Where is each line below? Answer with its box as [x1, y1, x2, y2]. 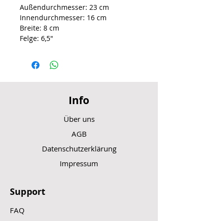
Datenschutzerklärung [41, 144, 116, 154]
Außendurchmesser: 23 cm [20, 2, 109, 12]
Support [10, 185, 46, 198]
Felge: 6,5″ [20, 34, 53, 43]
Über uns [63, 114, 95, 124]
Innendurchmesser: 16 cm [20, 13, 107, 23]
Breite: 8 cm [20, 23, 59, 33]
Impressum [60, 158, 98, 169]
